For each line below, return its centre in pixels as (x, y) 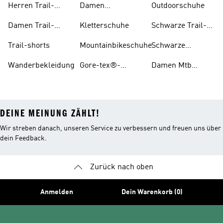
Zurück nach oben (121, 167)
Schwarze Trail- (179, 26)
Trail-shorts (29, 46)
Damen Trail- (31, 26)
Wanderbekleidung (41, 66)
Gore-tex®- (100, 66)
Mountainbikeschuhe (116, 46)
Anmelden (56, 192)
